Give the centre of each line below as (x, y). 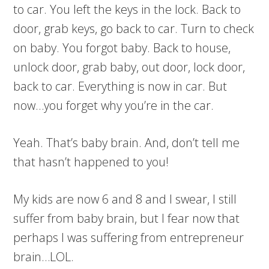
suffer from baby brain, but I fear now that (127, 218)
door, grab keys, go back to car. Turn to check (134, 29)
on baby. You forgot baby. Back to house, (122, 48)
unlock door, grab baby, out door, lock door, (129, 67)
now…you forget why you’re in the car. (114, 105)
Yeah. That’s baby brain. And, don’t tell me (127, 143)
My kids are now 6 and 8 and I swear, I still (125, 199)
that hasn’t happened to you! (93, 162)
